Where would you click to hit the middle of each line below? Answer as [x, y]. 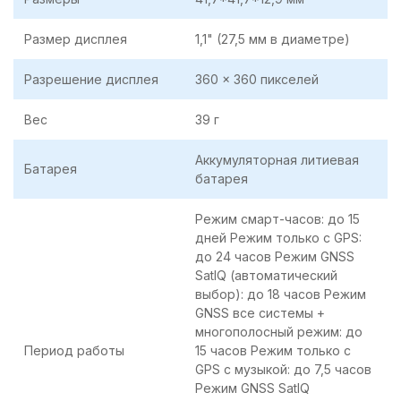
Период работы [74, 351]
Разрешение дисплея [91, 80]
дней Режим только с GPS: [278, 238]
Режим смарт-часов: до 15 [277, 219]
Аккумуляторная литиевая [277, 160]
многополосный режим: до [279, 332]
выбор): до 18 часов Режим [281, 294]
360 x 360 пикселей [257, 80]
